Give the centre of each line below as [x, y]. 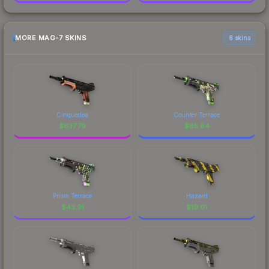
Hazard [197, 195]
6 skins [240, 38]
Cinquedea [72, 114]
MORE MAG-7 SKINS [51, 38]
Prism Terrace [72, 195]
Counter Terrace [197, 114]
